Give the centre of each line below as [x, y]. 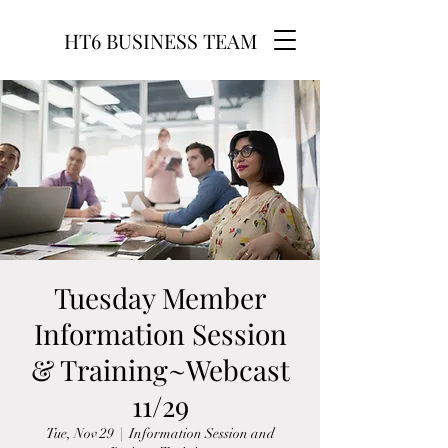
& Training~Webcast [160, 369]
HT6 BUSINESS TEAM [160, 40]
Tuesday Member [160, 297]
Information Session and [201, 433]
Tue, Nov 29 [79, 433]
